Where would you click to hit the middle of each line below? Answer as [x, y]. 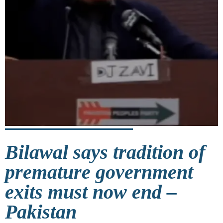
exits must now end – [91, 192]
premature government [99, 172]
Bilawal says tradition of [105, 152]
